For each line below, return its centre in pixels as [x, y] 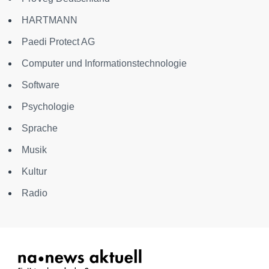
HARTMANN [50, 20]
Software [41, 85]
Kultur [34, 171]
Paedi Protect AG [58, 42]
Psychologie [48, 107]
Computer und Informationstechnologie [104, 63]
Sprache [40, 128]
